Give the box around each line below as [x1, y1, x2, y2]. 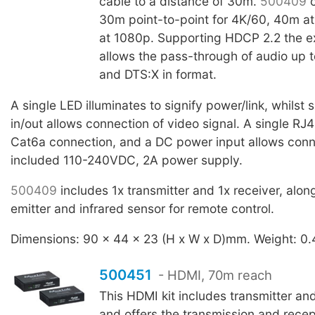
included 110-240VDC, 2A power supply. [11, 152, 243, 167]
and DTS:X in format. [98, 67, 217, 82]
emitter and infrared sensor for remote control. [11, 200, 274, 216]
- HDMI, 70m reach [155, 267, 273, 283]
